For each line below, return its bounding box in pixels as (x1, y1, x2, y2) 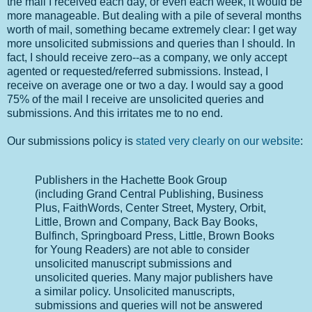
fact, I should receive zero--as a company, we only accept (7, 52, 287, 64)
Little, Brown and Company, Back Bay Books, (35, 215, 258, 228)
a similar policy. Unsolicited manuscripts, (35, 285, 235, 297)
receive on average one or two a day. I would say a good (7, 79, 283, 92)
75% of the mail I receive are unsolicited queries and (7, 93, 264, 106)
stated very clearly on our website (136, 135, 300, 148)
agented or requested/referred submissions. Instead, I (7, 65, 268, 78)
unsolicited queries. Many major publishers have (35, 271, 273, 283)
